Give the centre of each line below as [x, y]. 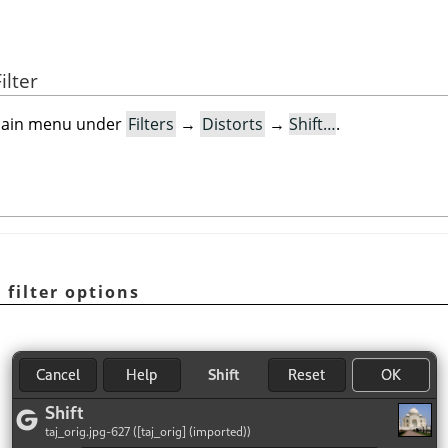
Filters [151, 124]
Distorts [232, 124]
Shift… [312, 124]
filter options [71, 291]
